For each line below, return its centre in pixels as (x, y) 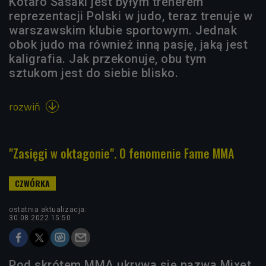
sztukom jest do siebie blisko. (94, 73)
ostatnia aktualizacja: (48, 210)
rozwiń (26, 107)
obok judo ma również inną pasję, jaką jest (128, 45)
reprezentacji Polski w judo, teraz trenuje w (131, 16)
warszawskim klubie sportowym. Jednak (123, 30)
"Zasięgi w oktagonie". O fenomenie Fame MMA (121, 153)
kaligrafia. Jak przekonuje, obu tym (108, 59)
